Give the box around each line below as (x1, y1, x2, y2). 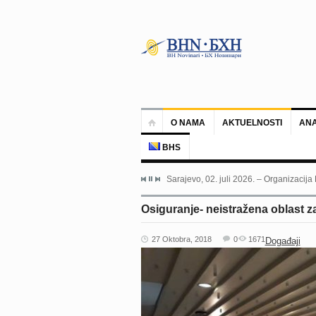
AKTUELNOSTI (221, 118, 282, 128)
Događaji (265, 236, 300, 246)
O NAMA (170, 118, 205, 128)
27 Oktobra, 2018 (151, 235, 212, 243)
